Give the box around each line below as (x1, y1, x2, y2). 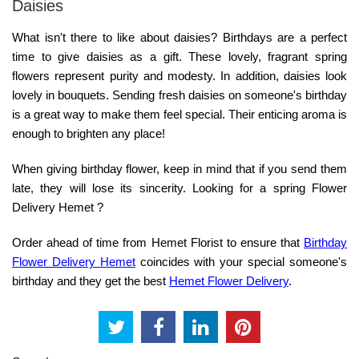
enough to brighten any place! (12, 127, 165, 141)
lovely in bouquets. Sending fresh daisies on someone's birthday (12, 88, 347, 103)
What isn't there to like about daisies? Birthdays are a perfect (12, 30, 347, 45)
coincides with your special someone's (135, 255, 348, 269)
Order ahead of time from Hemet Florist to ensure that (12, 236, 304, 250)
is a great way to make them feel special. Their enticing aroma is (12, 107, 347, 122)
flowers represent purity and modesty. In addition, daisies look (12, 69, 347, 83)
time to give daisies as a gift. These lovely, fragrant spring (12, 50, 347, 64)
